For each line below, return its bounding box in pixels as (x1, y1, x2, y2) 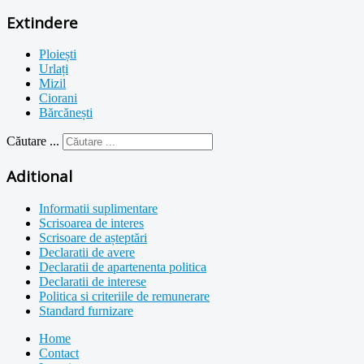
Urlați (39, 62, 68, 76)
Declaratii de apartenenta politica (39, 259, 206, 274)
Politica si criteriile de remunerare (39, 288, 210, 303)
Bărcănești (39, 106, 93, 120)
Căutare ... (6, 134, 59, 149)
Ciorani (39, 91, 77, 106)
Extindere (6, 11, 78, 32)
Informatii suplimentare (39, 201, 158, 215)
